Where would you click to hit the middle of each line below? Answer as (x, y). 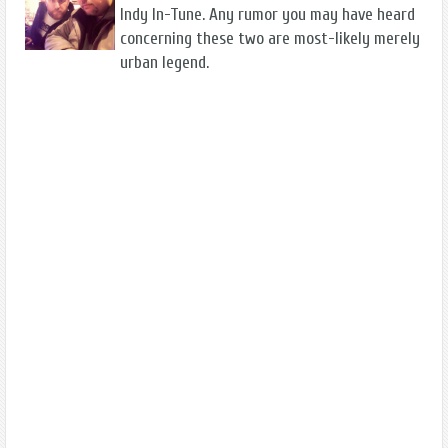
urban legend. (164, 63)
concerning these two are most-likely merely (270, 39)
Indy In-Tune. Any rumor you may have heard (267, 15)
